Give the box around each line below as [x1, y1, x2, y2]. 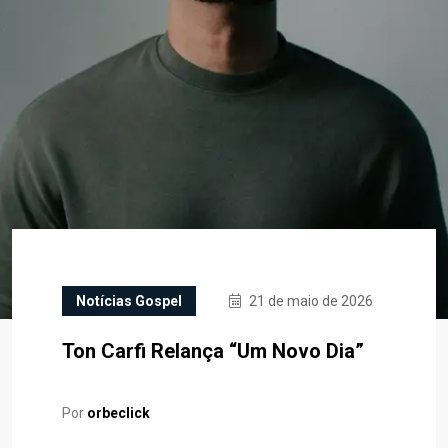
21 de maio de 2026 [246, 293, 373, 309]
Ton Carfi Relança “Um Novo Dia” [62, 339, 364, 363]
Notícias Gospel [76, 293, 182, 309]
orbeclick [87, 405, 150, 421]
